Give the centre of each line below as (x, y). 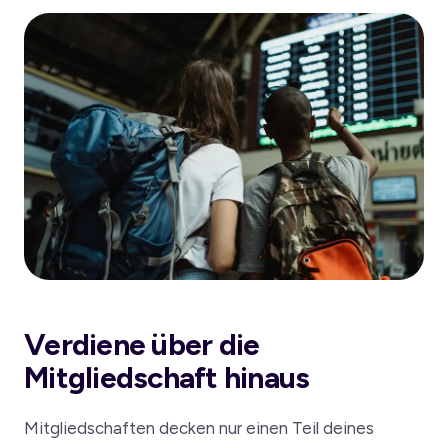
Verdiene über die (142, 344)
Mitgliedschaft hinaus (167, 377)
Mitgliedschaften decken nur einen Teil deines (199, 427)
